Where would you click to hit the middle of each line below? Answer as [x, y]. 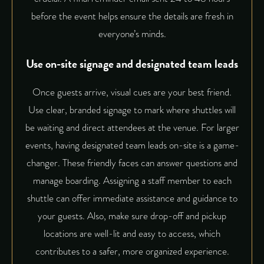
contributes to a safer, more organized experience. [132, 252]
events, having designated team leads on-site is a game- [132, 146]
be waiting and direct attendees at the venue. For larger [132, 128]
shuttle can [49, 199]
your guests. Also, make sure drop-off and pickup [132, 216]
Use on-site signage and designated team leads [132, 63]
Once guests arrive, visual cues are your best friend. [132, 93]
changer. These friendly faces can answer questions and [132, 163]
